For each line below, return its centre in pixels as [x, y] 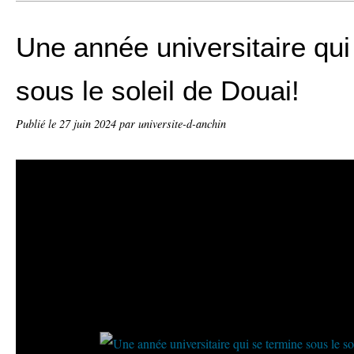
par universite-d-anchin [173, 124]
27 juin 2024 [89, 124]
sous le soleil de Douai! [158, 90]
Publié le [38, 124]
